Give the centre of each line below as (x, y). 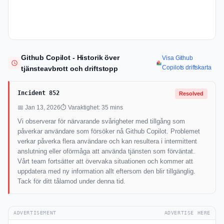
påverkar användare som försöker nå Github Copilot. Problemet (109, 131)
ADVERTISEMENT (35, 213)
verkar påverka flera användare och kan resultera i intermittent (107, 141)
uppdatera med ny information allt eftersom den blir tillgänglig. (106, 171)
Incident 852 (38, 93)
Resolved (191, 94)
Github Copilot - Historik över (70, 58)
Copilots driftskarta (187, 68)
